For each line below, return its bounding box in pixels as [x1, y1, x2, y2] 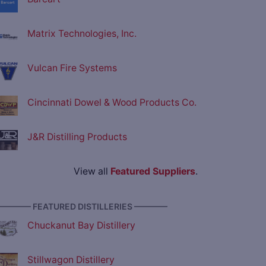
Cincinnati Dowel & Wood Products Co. [27, 97, 197, 109]
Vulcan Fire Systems [27, 62, 117, 74]
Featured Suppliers [110, 166, 195, 178]
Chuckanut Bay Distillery [27, 220, 135, 232]
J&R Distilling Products [27, 131, 127, 143]
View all [73, 166, 110, 178]
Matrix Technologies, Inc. [27, 28, 137, 40]
